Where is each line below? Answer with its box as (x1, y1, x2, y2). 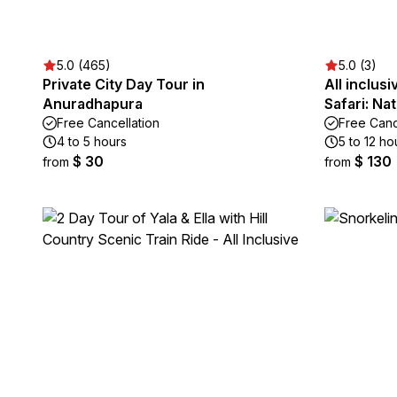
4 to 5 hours (57, 134, 127, 149)
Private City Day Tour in (43, 75, 205, 93)
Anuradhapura (43, 95, 143, 113)
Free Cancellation (57, 115, 160, 130)
